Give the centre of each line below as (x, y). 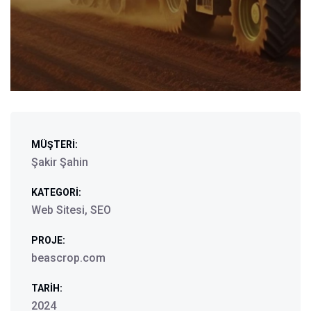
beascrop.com (68, 258)
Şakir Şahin (60, 162)
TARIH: (47, 288)
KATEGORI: (56, 192)
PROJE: (48, 240)
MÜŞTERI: (54, 144)
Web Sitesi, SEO (71, 210)
